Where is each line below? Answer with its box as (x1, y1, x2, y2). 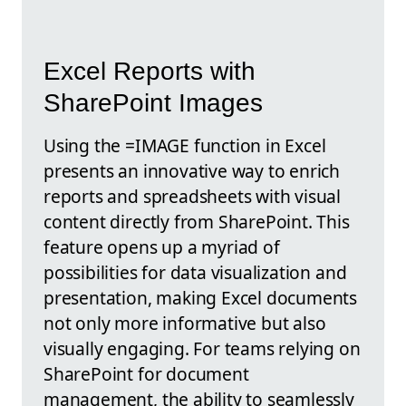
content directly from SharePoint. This (43, 208, 350, 234)
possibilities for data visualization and (43, 259, 347, 285)
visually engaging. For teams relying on (43, 335, 361, 361)
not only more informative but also (43, 310, 326, 335)
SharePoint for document (43, 361, 249, 386)
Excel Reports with (43, 56, 256, 85)
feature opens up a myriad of (43, 234, 280, 259)
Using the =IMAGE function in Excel (43, 132, 326, 158)
